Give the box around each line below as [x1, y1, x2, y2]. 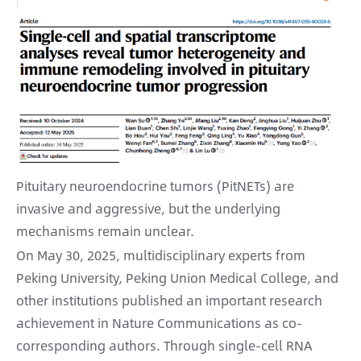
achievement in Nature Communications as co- [16, 313, 302, 334]
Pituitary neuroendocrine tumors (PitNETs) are [16, 176, 294, 197]
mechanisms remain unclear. [16, 221, 194, 242]
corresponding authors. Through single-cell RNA [16, 335, 313, 356]
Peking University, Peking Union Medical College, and [16, 268, 338, 288]
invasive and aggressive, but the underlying [16, 198, 280, 219]
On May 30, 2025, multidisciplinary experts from [16, 245, 305, 266]
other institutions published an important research [16, 290, 322, 311]
